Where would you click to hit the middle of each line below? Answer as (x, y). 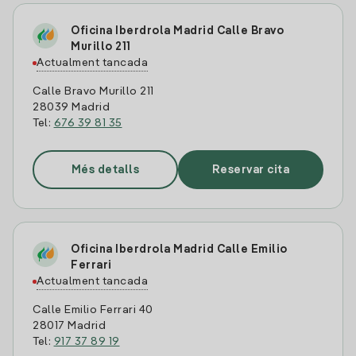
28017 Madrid (69, 326)
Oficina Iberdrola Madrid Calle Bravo (177, 31)
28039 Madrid (71, 107)
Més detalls (105, 170)
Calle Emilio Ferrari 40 (93, 310)
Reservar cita (251, 170)
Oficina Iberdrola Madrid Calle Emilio (179, 250)
